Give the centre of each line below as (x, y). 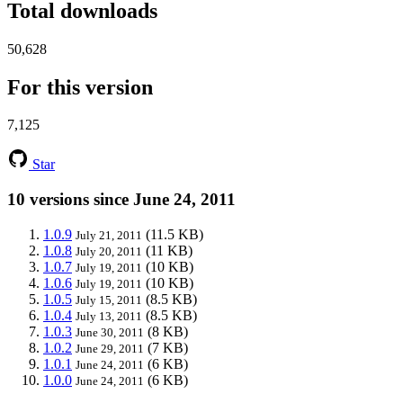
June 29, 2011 (110, 348)
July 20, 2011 (109, 251)
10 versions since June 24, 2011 (121, 200)
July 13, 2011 (109, 316)
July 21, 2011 (109, 235)
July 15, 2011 (109, 300)
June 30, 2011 (110, 332)
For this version (80, 87)
